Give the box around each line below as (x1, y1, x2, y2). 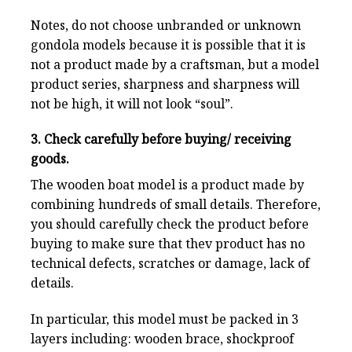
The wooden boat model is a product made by (31, 176, 304, 194)
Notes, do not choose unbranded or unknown (31, 16, 301, 34)
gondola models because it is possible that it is (31, 35, 306, 53)
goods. (31, 150, 69, 168)
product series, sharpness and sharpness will (31, 75, 299, 93)
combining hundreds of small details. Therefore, (31, 196, 321, 214)
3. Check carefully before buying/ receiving (31, 130, 291, 148)
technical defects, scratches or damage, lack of (31, 255, 310, 273)
